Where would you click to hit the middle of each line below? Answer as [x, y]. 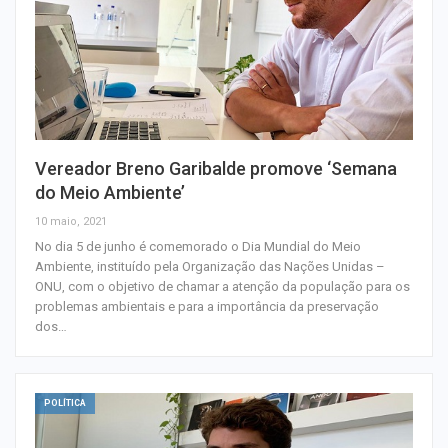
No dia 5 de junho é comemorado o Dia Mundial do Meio [198, 247]
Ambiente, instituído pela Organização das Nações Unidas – [210, 267]
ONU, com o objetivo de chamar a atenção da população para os [222, 287]
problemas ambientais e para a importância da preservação [207, 307]
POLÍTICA [65, 403]
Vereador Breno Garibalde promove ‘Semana [216, 169]
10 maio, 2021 [71, 222]
